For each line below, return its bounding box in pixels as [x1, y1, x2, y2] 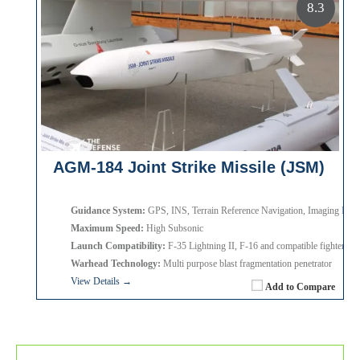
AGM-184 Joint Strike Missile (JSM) [53, 157, 325, 176]
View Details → [71, 275, 132, 287]
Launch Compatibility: [71, 239, 166, 252]
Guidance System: [71, 204, 145, 216]
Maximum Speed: [71, 222, 144, 234]
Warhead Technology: [71, 257, 161, 269]
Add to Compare [265, 280, 335, 292]
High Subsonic [144, 222, 203, 234]
